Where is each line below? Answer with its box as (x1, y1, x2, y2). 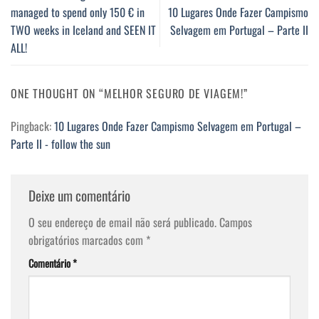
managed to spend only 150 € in (11, 4, 145, 21)
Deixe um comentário (28, 185, 133, 206)
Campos (219, 213, 252, 231)
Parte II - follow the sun (11, 135, 110, 153)
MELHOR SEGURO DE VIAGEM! (103, 85, 244, 103)
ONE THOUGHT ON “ (11, 85, 104, 103)
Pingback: (11, 117, 54, 135)
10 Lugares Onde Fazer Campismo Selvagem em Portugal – (54, 117, 301, 135)
